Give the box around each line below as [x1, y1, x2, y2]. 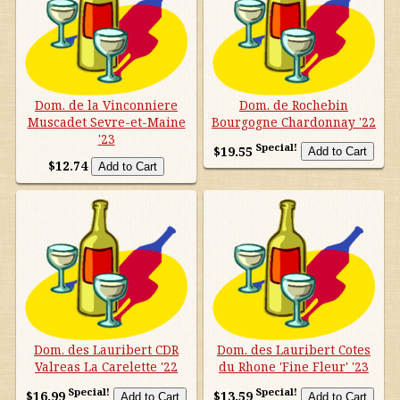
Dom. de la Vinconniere [35, 96, 179, 113]
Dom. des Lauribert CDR [34, 341, 179, 359]
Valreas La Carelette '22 [35, 358, 179, 376]
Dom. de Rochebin [238, 96, 348, 113]
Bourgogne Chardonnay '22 [211, 112, 376, 130]
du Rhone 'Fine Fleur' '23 [218, 358, 369, 376]
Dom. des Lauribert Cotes [216, 341, 371, 359]
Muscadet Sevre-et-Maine [27, 112, 186, 130]
